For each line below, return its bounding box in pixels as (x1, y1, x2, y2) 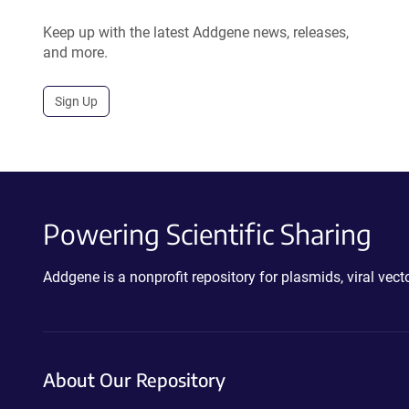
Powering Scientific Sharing (43, 216, 372, 251)
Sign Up (55, 94, 98, 109)
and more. (43, 44, 108, 61)
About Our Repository (43, 368, 225, 391)
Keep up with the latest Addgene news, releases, (43, 24, 349, 41)
